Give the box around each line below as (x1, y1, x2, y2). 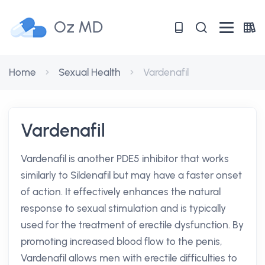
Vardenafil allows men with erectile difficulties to (21, 252, 237, 264)
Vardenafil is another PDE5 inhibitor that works (21, 153, 229, 164)
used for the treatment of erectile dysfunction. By (21, 219, 244, 231)
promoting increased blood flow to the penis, (21, 235, 222, 247)
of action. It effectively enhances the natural (21, 186, 221, 198)
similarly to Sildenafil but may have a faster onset (21, 169, 242, 181)
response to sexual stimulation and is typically (21, 202, 226, 214)
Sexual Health (59, 66, 121, 78)
